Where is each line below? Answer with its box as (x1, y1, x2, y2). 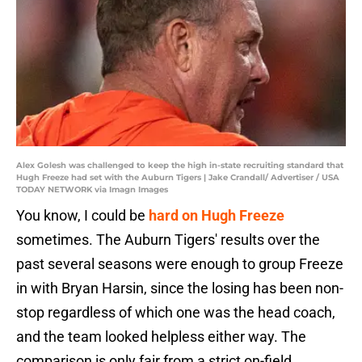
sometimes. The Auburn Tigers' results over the (16, 231, 320, 249)
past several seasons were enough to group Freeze (16, 255, 343, 273)
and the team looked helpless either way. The (16, 328, 306, 346)
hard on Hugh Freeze (149, 207, 284, 225)
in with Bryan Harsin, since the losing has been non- (16, 280, 343, 297)
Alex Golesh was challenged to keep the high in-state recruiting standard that (16, 160, 343, 171)
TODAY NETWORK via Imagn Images (16, 184, 168, 196)
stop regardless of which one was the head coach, (16, 304, 335, 322)
